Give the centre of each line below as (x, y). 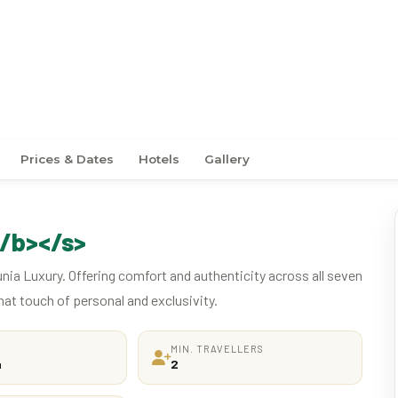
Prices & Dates (67, 159)
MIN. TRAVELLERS (217, 348)
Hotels (159, 159)
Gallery (227, 159)
